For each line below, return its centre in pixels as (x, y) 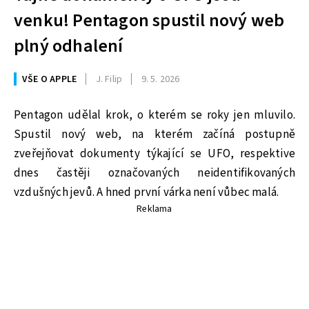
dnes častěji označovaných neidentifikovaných (154, 173)
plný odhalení (69, 46)
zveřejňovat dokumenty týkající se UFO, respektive (154, 153)
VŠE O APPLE (50, 79)
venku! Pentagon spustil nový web (149, 21)
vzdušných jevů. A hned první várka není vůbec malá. (147, 192)
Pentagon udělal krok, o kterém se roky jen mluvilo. (154, 115)
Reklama (154, 209)
